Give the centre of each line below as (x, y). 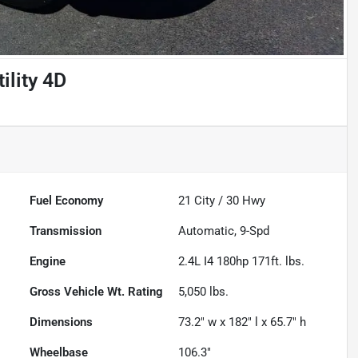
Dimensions (62, 322)
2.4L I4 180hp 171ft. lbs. (242, 262)
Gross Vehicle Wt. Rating (97, 292)
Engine (48, 262)
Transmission (66, 231)
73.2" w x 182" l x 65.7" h (243, 322)
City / (209, 201)
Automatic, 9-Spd (224, 231)
